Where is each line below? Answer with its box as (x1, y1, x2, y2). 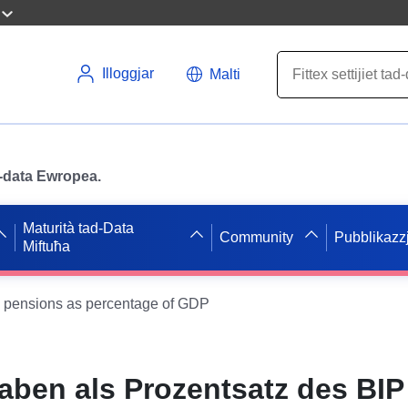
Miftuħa (23, 238, 71, 254)
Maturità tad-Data (23, 219, 135, 236)
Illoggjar (102, 66, 154, 81)
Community (219, 229, 293, 245)
